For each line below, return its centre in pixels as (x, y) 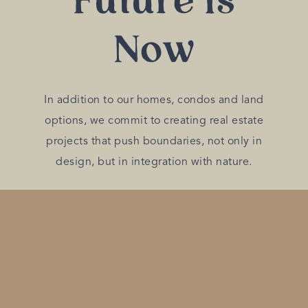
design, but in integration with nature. (154, 162)
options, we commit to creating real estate (154, 121)
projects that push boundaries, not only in (154, 141)
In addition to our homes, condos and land (154, 100)
